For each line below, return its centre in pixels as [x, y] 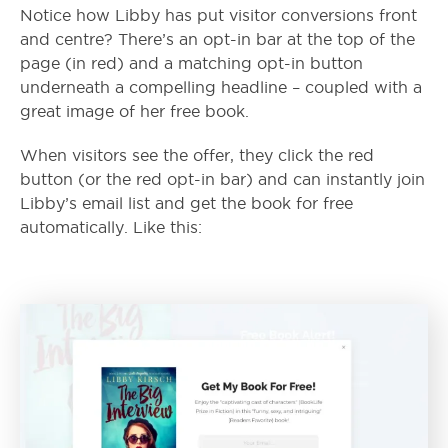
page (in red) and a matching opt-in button [191, 64]
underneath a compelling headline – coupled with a [221, 88]
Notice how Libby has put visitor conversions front [218, 16]
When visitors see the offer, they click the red [197, 156]
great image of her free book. [134, 112]
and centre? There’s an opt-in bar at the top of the [217, 40]
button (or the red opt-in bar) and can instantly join [222, 180]
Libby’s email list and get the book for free [186, 204]
